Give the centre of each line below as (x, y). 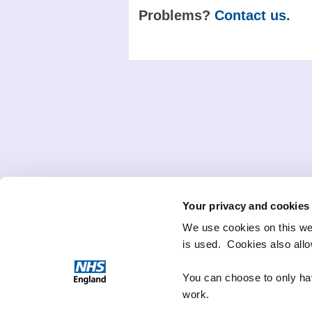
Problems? (176, 16)
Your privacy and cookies (246, 205)
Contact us (250, 16)
